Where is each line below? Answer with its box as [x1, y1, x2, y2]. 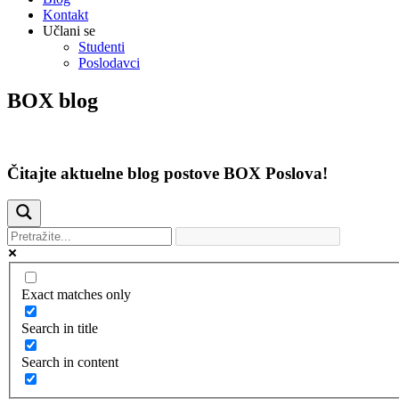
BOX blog [7, 88, 98, 112]
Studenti [78, 39, 125, 54]
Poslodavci [78, 55, 140, 70]
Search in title [21, 320, 98, 336]
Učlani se [43, 23, 95, 38]
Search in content [21, 354, 118, 370]
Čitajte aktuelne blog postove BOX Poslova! [7, 163, 328, 183]
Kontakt [43, 7, 88, 22]
